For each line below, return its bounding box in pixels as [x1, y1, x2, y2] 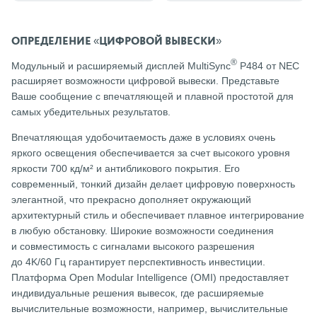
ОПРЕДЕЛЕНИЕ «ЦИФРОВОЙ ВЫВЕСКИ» [11, 35, 221, 47]
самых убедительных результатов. [11, 106, 171, 118]
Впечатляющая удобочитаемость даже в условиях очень [11, 132, 275, 144]
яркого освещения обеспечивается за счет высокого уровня [11, 147, 290, 159]
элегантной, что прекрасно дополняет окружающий [11, 194, 251, 206]
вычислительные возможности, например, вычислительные [11, 303, 288, 315]
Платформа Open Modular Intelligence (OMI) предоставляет [11, 272, 289, 284]
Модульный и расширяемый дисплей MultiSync [11, 59, 231, 71]
